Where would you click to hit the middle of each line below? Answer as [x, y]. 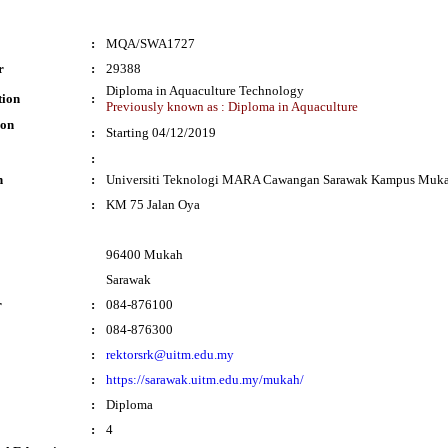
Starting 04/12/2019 [161, 132]
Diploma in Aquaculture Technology [205, 90]
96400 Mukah [144, 254]
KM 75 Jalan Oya [153, 204]
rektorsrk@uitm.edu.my [170, 354]
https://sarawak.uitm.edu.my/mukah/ [205, 379]
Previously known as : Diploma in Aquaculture [232, 106]
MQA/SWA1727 [150, 43]
